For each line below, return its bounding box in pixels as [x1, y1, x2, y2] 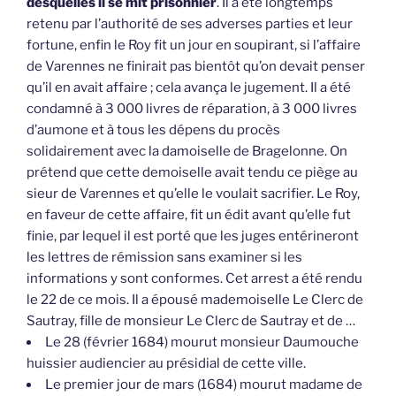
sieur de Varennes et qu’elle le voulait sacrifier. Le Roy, [27, 186, 360, 202]
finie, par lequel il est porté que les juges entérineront [27, 228, 359, 245]
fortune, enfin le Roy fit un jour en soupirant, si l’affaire [27, 37, 361, 54]
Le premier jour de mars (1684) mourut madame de [45, 377, 362, 393]
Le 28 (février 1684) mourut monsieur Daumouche [45, 334, 359, 351]
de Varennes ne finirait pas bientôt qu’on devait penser [27, 58, 365, 75]
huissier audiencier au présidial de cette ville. [27, 355, 306, 372]
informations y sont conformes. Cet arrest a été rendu [27, 270, 362, 287]
